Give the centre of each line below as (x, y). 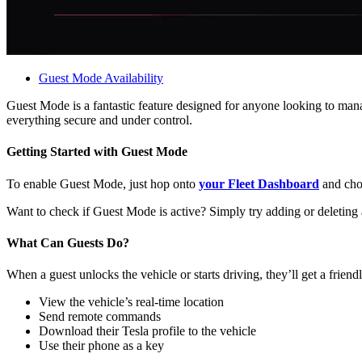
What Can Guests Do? (68, 242)
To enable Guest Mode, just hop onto (103, 183)
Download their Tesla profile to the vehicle (147, 331)
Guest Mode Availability (101, 78)
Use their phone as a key (101, 346)
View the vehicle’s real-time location (131, 302)
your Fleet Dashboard (259, 183)
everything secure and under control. (99, 120)
